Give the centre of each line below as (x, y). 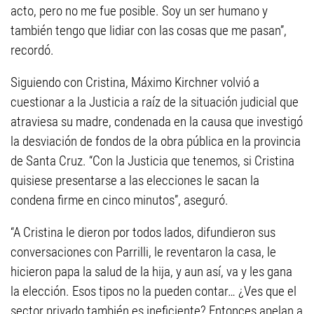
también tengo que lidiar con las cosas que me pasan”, (149, 30)
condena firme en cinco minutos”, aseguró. (120, 200)
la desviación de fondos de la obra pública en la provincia (156, 141)
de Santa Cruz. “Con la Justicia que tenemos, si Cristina (152, 161)
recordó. (32, 50)
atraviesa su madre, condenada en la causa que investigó (157, 122)
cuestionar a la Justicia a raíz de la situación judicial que (155, 102)
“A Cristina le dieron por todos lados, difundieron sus (143, 232)
